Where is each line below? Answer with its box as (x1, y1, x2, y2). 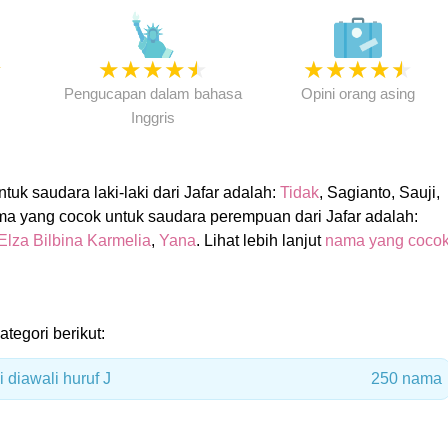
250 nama (370, 370, 442, 387)
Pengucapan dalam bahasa (63, 85, 242, 102)
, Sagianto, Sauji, (318, 184, 440, 201)
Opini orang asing (300, 85, 415, 102)
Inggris (130, 109, 175, 126)
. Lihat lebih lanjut (195, 232, 325, 249)
